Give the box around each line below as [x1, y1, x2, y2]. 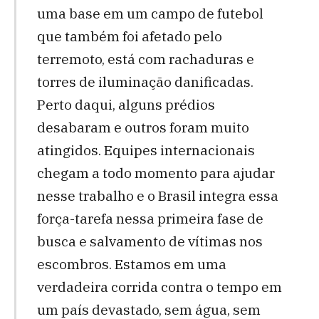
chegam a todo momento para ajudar [36, 164, 275, 182]
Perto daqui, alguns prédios [36, 95, 215, 113]
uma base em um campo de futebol [36, 4, 263, 22]
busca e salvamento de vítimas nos [36, 232, 263, 250]
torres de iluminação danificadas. [36, 73, 253, 90]
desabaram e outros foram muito [36, 118, 249, 136]
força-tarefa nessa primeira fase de [36, 209, 263, 227]
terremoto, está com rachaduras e [36, 50, 254, 68]
